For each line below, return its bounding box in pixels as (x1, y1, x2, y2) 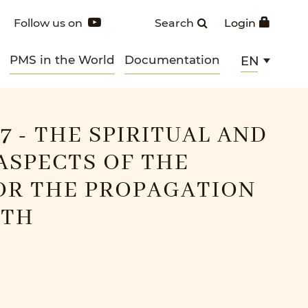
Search (155, 15, 194, 30)
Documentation (124, 52, 220, 67)
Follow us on (14, 15, 82, 30)
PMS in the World (9, 52, 115, 67)
